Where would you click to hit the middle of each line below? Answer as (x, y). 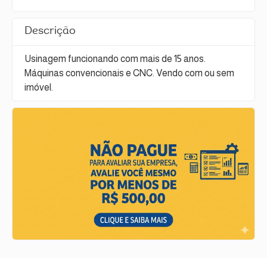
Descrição (50, 31)
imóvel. (39, 87)
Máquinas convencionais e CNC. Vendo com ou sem (129, 73)
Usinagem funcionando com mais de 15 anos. (115, 58)
